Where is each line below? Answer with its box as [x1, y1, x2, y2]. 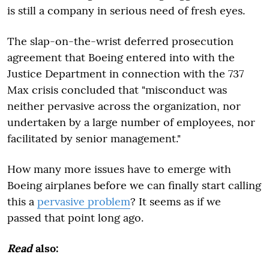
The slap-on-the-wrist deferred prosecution [7, 34, 234, 48]
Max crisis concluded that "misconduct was [7, 82, 227, 97]
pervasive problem [37, 194, 130, 208]
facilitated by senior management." [7, 131, 181, 145]
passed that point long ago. [7, 210, 147, 225]
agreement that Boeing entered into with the [7, 50, 235, 64]
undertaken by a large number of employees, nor [7, 115, 255, 129]
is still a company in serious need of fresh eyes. [7, 3, 248, 17]
